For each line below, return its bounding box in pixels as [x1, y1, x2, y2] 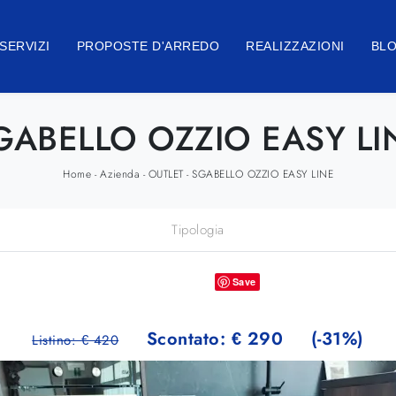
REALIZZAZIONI [246, 39, 345, 53]
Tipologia [171, 219, 225, 240]
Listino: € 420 [32, 331, 119, 350]
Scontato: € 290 [141, 326, 289, 351]
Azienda [99, 165, 140, 182]
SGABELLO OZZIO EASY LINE [192, 165, 333, 182]
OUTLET [148, 165, 184, 182]
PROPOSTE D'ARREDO [76, 39, 220, 53]
